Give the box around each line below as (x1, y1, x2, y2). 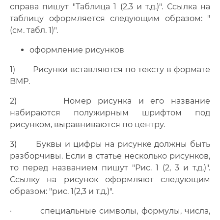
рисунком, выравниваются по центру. (10, 120, 165, 129)
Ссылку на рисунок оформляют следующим (10, 175, 210, 184)
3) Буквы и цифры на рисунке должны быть (10, 139, 210, 149)
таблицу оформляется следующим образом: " (10, 14, 210, 23)
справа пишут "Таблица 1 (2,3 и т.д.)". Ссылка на (10, 2, 210, 11)
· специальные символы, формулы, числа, (10, 206, 210, 216)
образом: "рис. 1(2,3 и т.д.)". (10, 187, 113, 196)
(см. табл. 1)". (10, 26, 58, 35)
